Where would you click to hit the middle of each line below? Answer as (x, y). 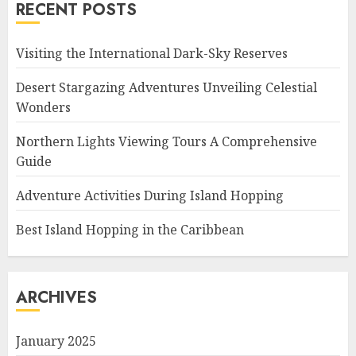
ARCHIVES (56, 298)
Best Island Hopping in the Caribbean (130, 230)
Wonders (43, 107)
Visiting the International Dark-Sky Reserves (152, 53)
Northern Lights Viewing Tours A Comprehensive (166, 141)
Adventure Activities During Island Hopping (150, 195)
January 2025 (56, 341)
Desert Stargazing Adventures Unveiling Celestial (166, 87)
